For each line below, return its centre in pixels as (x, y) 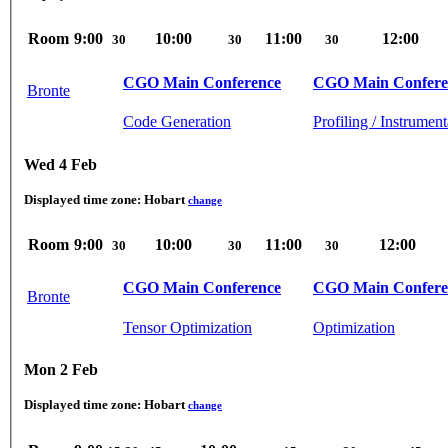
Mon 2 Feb (61, 370)
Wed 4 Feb (60, 164)
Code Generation (177, 121)
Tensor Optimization (187, 327)
